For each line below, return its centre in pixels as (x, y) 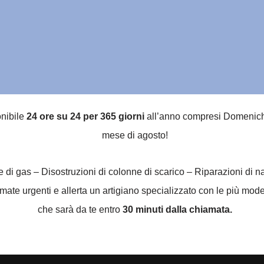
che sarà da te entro (79, 209)
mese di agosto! (135, 135)
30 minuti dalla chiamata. (176, 209)
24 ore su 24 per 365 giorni (85, 116)
